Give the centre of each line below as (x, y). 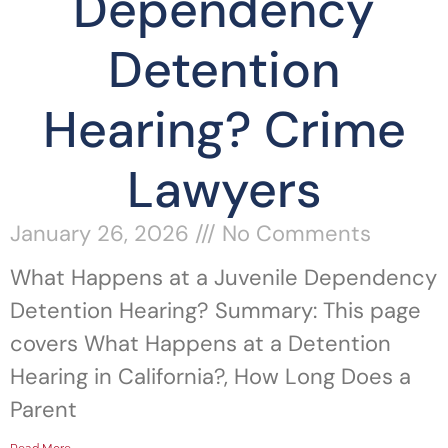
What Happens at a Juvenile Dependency (223, 277)
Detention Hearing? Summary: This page (215, 310)
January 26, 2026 (102, 233)
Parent (43, 409)
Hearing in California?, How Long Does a (210, 376)
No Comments (293, 233)
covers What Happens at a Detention (200, 343)
